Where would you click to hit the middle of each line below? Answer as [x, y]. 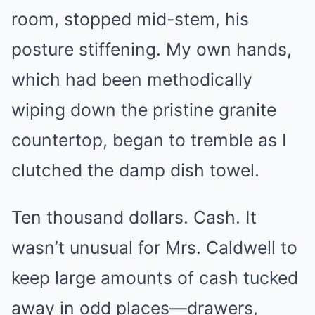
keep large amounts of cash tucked [155, 278]
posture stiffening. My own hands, [152, 49]
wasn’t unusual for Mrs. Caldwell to [154, 247]
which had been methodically [132, 79]
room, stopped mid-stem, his [130, 19]
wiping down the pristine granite [144, 110]
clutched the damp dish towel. [135, 170]
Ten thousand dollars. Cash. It [134, 217]
